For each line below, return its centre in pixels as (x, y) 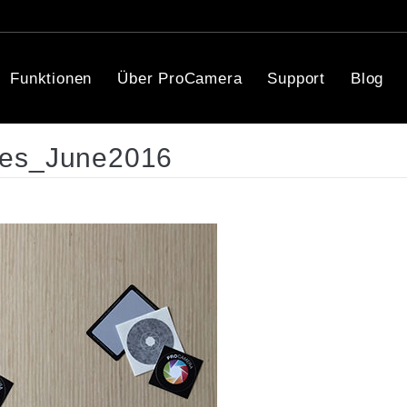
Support (297, 78)
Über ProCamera (180, 78)
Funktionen (51, 78)
